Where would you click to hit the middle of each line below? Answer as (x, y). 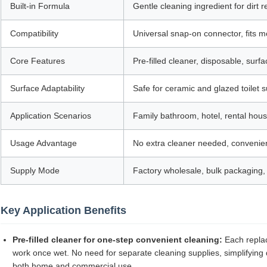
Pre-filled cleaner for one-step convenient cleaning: (117, 240)
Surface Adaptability (47, 89)
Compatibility (34, 34)
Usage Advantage (44, 143)
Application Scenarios (51, 116)
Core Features (38, 61)
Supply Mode (35, 171)
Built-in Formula (40, 6)
